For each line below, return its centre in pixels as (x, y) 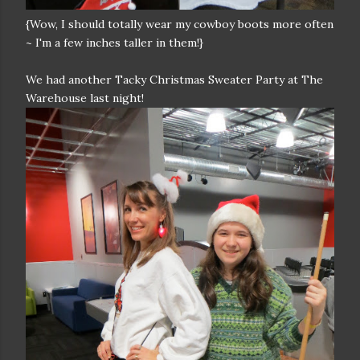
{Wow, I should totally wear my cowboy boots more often (180, 24)
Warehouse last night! (85, 98)
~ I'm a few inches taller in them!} (115, 43)
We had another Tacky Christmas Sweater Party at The (174, 80)
